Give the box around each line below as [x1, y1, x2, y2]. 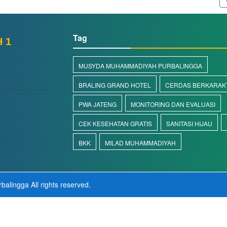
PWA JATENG [79, 100, 117, 108]
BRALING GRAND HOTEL [79, 81, 151, 89]
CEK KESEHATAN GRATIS [79, 119, 152, 128]
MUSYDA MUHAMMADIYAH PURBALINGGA [79, 61, 202, 70]
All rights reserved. [29, 179, 91, 190]
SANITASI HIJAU [166, 119, 212, 128]
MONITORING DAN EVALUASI [131, 100, 215, 108]
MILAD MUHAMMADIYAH [105, 138, 176, 147]
